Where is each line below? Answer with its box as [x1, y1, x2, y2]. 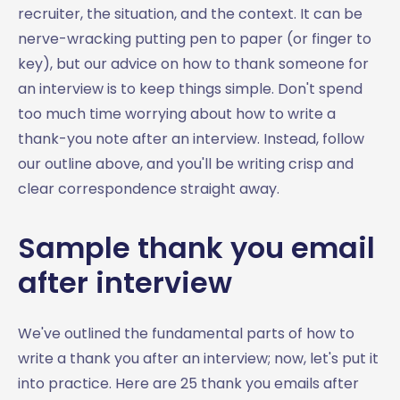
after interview [18, 262, 232, 303]
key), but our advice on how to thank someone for [18, 53, 369, 74]
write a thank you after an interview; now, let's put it [18, 347, 379, 369]
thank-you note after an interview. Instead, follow [18, 128, 364, 149]
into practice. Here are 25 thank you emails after [18, 372, 359, 394]
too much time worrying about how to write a [18, 103, 336, 124]
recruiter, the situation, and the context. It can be [18, 3, 362, 24]
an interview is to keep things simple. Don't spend [18, 78, 362, 99]
